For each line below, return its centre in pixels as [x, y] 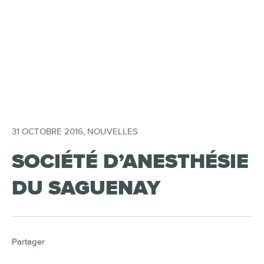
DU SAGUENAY [86, 188]
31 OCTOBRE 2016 [47, 132]
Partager [28, 242]
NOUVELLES [113, 132]
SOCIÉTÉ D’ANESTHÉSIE [130, 162]
